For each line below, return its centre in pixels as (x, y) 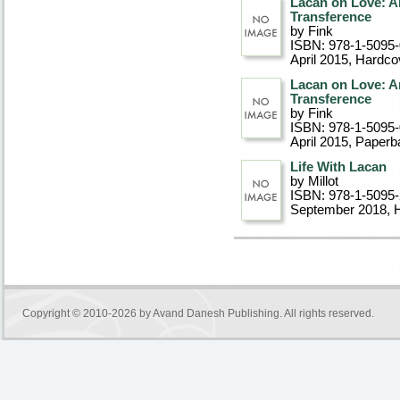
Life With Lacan (338, 167)
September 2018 (338, 210)
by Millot (314, 181)
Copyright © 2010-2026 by (87, 313)
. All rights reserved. (327, 313)
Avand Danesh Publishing (216, 313)
